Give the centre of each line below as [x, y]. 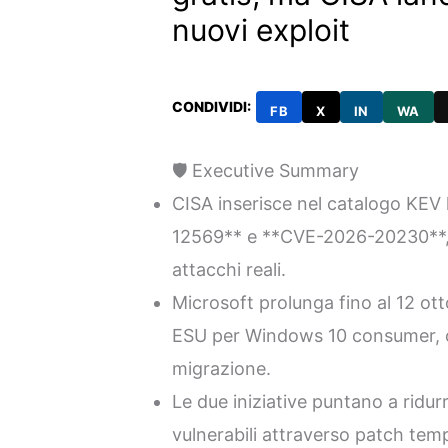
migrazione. [222, 369]
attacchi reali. [229, 270]
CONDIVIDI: [212, 106]
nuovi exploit [261, 30]
